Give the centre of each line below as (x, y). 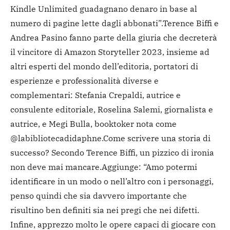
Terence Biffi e (191, 23)
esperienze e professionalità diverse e (84, 80)
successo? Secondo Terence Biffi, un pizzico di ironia (112, 152)
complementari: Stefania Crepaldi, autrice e (95, 95)
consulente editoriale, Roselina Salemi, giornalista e (112, 109)
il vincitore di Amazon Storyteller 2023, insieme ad (110, 52)
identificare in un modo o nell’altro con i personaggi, (112, 181)
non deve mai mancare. (56, 167)
